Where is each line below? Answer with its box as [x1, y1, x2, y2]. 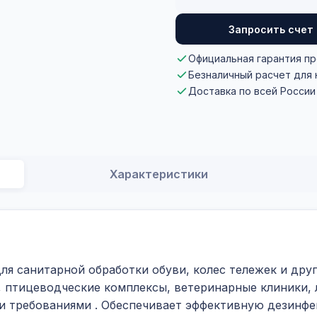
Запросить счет [229, 23, 313, 35]
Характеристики [109, 167, 208, 181]
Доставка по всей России [188, 85, 316, 97]
